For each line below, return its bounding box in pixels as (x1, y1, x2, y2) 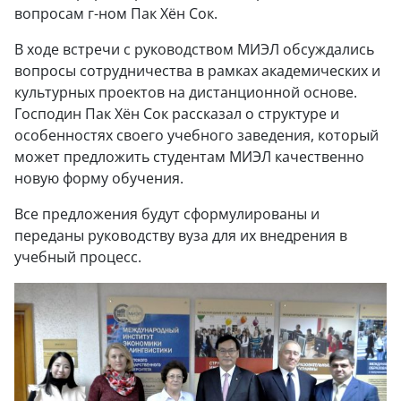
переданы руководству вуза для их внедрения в (14, 225, 347, 245)
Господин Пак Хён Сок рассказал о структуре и (14, 103, 339, 124)
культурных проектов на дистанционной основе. (14, 81, 357, 102)
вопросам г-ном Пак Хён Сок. (14, 3, 218, 23)
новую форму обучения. (14, 167, 183, 188)
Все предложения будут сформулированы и (14, 203, 320, 224)
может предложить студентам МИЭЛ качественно (14, 146, 364, 166)
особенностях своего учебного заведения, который (14, 124, 379, 145)
